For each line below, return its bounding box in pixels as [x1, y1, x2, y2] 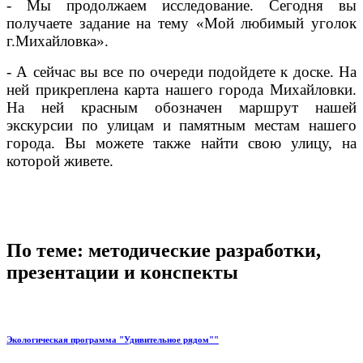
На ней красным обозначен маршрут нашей [6, 99, 357, 117]
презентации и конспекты [6, 262, 238, 284]
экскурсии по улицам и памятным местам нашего [6, 117, 357, 135]
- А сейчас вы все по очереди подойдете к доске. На [6, 63, 357, 81]
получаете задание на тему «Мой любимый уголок [6, 15, 357, 32]
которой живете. [6, 152, 113, 170]
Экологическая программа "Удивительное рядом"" [6, 334, 219, 344]
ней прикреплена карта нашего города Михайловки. [6, 81, 357, 99]
